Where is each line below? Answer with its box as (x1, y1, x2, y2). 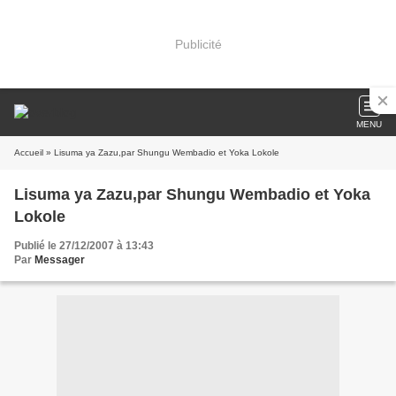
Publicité (174, 36, 222, 51)
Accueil (14, 148, 43, 157)
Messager (34, 254, 85, 266)
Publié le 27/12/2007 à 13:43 (14, 240, 154, 252)
